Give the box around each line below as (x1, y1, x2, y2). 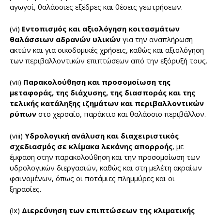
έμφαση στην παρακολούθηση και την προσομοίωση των (10, 152, 200, 162)
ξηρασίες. (10, 184, 41, 194)
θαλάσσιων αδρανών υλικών (10, 34, 121, 44)
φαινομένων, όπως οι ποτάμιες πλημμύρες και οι (10, 173, 175, 183)
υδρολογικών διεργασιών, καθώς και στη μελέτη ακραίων (10, 162, 202, 172)
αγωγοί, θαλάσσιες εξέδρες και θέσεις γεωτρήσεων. (10, 2, 183, 12)
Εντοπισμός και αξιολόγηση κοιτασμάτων (22, 23, 180, 33)
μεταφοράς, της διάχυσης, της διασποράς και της (10, 88, 195, 98)
